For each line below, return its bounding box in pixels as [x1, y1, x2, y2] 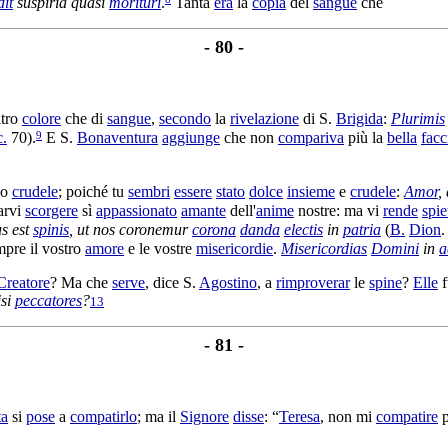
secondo [159, 110, 211, 128]
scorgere [25, 202, 78, 220]
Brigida [336, 110, 383, 128]
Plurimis [391, 110, 445, 128]
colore [22, 110, 61, 128]
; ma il [137, 407, 180, 425]
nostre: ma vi [294, 202, 383, 220]
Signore [180, 407, 229, 425]
